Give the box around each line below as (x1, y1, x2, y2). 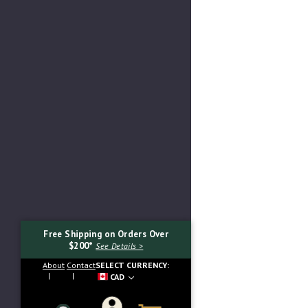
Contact (66, 259, 96, 270)
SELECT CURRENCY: (95, 259, 169, 270)
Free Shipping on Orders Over (43, 228, 169, 240)
